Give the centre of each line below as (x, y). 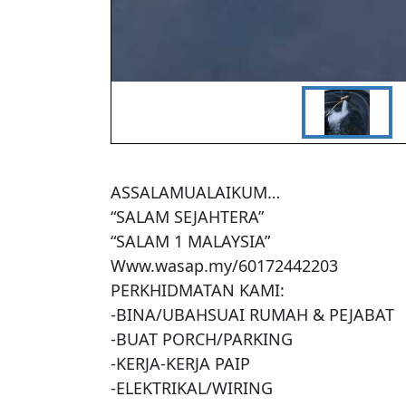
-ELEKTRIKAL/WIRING (192, 388)
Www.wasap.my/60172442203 (224, 266)
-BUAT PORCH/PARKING (202, 339)
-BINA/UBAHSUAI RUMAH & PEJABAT (252, 315)
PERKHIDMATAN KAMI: (198, 290)
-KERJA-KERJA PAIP (180, 364)
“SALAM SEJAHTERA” (187, 217)
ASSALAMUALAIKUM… (195, 193)
